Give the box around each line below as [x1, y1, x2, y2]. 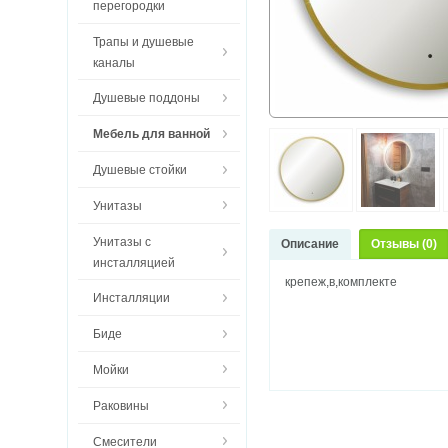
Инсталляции [92, 291, 170, 306]
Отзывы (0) [371, 237, 438, 252]
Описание [281, 237, 340, 252]
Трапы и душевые [92, 34, 194, 49]
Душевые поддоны [92, 91, 200, 106]
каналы [92, 55, 135, 70]
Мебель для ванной [92, 127, 210, 142]
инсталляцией [92, 255, 175, 270]
